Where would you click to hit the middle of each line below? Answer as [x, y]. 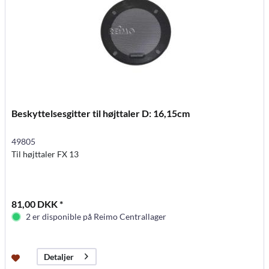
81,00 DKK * [38, 204]
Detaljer [59, 257]
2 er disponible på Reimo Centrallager [96, 216]
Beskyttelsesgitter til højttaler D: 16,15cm [101, 113]
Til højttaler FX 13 [45, 154]
